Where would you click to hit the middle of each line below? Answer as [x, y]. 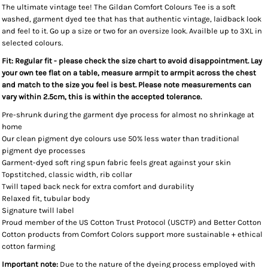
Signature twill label [38, 210]
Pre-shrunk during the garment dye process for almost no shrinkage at [128, 115]
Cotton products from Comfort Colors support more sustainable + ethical [132, 234]
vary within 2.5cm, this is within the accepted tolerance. [102, 97]
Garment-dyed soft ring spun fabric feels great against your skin [116, 162]
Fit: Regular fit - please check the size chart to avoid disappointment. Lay [132, 61]
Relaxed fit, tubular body [46, 198]
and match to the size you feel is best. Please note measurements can [127, 85]
